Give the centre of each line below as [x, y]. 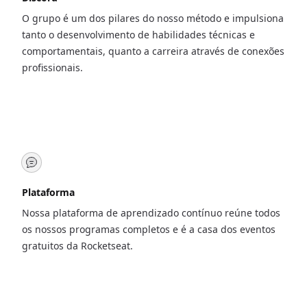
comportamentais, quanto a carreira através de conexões [153, 51]
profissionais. [52, 67]
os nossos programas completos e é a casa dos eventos [149, 229]
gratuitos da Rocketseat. [77, 246]
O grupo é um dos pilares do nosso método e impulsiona [153, 18]
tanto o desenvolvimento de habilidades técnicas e [138, 35]
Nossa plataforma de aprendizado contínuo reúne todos [151, 213]
